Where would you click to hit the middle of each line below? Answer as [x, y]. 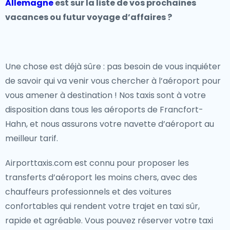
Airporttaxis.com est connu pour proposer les [97, 163]
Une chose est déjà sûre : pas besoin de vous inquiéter [113, 66]
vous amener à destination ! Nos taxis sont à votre [106, 95]
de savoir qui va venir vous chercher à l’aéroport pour [113, 81]
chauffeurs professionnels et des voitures [88, 192]
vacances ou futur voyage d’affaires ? [89, 17]
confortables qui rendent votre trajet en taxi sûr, [102, 206]
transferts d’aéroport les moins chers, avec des [101, 177]
